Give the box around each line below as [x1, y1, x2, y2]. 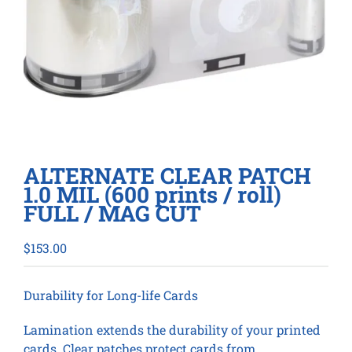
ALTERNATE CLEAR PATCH [24, 160, 311, 190]
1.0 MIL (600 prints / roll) [24, 179, 281, 209]
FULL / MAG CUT [24, 198, 201, 228]
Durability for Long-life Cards [24, 286, 198, 303]
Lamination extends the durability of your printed [24, 321, 321, 338]
